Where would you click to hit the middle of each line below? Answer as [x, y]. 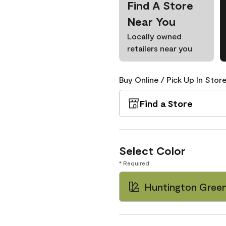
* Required [134, 163]
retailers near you [160, 48]
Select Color [152, 150]
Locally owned [154, 36]
